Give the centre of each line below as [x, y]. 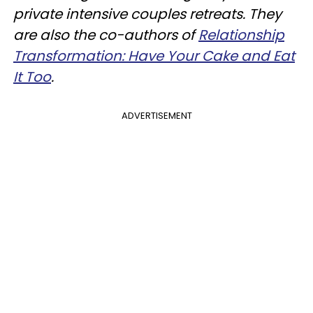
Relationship [241, 35]
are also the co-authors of [106, 35]
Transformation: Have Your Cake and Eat [154, 56]
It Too [32, 77]
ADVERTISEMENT [156, 115]
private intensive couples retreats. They [147, 14]
